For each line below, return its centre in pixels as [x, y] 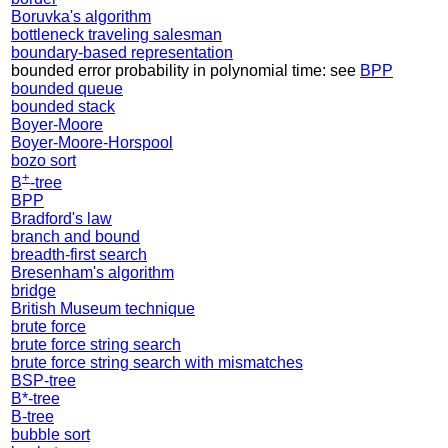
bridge [33, 291]
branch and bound [75, 237]
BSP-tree [43, 381]
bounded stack [63, 107]
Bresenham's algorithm [92, 273]
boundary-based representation [122, 53]
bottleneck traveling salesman [116, 35]
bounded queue [67, 89]
